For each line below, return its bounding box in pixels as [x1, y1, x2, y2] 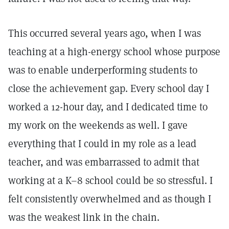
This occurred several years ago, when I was [8, 27, 201, 40]
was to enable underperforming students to [8, 63, 197, 77]
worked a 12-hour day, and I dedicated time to [8, 100, 208, 113]
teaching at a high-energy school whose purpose [8, 45, 220, 58]
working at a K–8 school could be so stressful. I [8, 174, 213, 187]
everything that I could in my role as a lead [8, 137, 196, 150]
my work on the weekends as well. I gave [8, 119, 188, 132]
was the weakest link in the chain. [8, 211, 162, 224]
